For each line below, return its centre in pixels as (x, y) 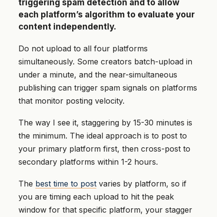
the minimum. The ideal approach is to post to (103, 136)
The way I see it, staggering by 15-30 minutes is (105, 123)
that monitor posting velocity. (71, 101)
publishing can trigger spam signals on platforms (108, 88)
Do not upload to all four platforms (83, 49)
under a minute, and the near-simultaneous (98, 75)
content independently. (67, 27)
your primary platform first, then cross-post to (104, 149)
